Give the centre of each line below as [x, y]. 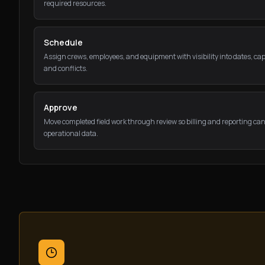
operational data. [71, 133]
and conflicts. [66, 68]
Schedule [63, 42]
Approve [61, 107]
